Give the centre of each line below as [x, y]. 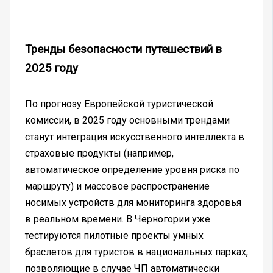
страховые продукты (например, [99, 153]
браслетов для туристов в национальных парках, [136, 252]
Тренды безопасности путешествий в [123, 50]
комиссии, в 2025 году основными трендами [127, 120]
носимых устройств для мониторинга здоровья [133, 202]
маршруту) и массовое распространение [117, 186]
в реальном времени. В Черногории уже [117, 219]
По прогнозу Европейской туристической [119, 104]
